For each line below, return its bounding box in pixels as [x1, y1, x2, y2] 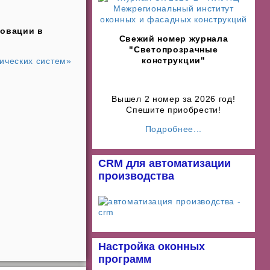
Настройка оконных [98, 240, 205, 253]
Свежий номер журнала [119, 34, 228, 43]
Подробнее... [145, 124, 202, 134]
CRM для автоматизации [98, 157, 231, 169]
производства [98, 170, 174, 182]
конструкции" [142, 55, 206, 65]
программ [98, 253, 151, 265]
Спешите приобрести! [126, 105, 221, 115]
